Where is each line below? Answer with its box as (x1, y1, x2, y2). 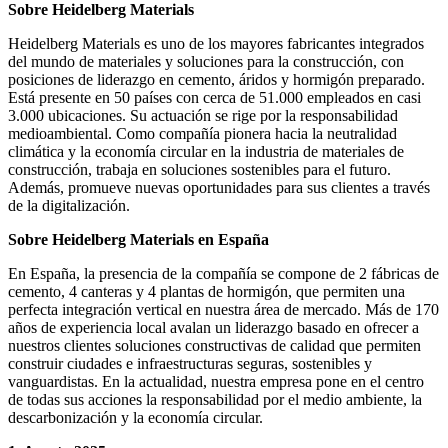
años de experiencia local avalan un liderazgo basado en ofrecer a (8, 319, 419, 337)
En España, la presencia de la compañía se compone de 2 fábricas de (8, 265, 439, 283)
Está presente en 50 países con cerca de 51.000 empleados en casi (8, 89, 421, 107)
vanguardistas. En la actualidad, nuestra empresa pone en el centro (8, 373, 424, 391)
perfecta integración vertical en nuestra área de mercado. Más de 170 (8, 301, 439, 319)
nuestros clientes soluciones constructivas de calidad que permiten (8, 337, 421, 355)
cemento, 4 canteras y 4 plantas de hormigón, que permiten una (8, 283, 405, 301)
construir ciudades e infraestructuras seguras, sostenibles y (8, 355, 372, 373)
